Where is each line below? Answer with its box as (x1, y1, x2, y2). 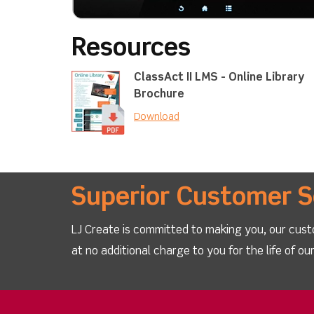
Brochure (134, 89, 184, 101)
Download (134, 112, 179, 123)
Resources (71, 36, 191, 62)
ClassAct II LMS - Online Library (134, 72, 304, 84)
